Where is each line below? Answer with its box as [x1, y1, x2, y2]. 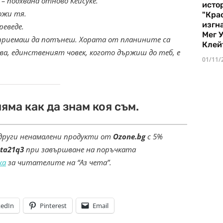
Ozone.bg [113, 131, 145, 142]
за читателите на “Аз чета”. [6, 157, 111, 168]
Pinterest [40, 201, 67, 211]
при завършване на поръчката [24, 144, 136, 155]
